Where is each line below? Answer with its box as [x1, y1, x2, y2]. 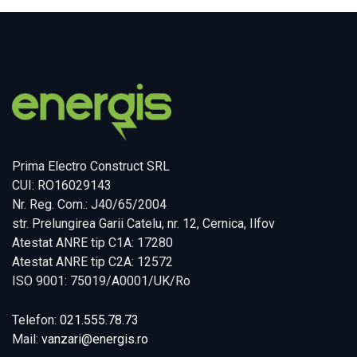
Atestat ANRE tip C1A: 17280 [12, 234, 173, 250]
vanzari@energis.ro [41, 331, 148, 347]
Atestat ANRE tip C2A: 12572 [12, 253, 173, 269]
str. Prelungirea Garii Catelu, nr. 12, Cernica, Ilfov [12, 215, 275, 231]
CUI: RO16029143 [12, 177, 112, 193]
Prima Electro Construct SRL [12, 158, 170, 174]
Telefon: [12, 312, 60, 328]
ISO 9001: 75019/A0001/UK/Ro [12, 273, 190, 288]
